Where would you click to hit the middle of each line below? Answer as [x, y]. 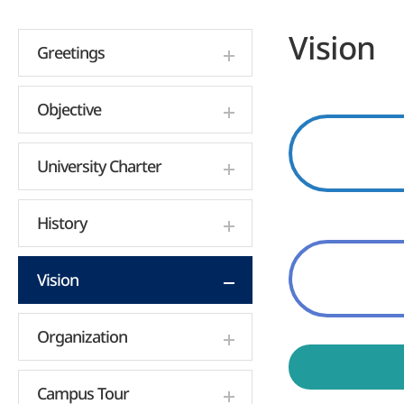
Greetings [71, 52]
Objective [69, 109]
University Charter [99, 166]
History [62, 223]
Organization [82, 336]
